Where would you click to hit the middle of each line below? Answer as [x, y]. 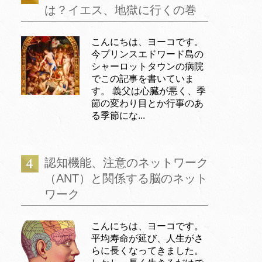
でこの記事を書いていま [143, 78]
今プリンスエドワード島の [147, 54]
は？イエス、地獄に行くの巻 [120, 10]
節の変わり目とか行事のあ [147, 103]
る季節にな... [118, 115]
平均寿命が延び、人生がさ [147, 238]
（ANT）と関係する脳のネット [126, 178]
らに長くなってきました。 [147, 250]
